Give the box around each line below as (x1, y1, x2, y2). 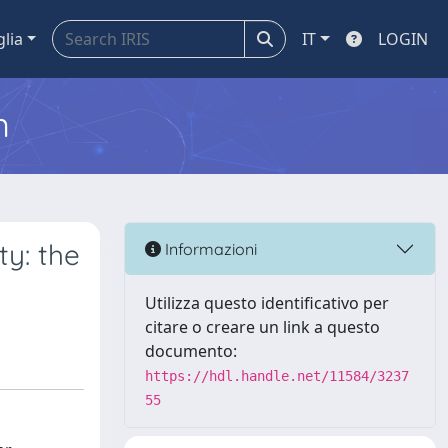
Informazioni (161, 238, 257, 259)
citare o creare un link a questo (145, 316, 380, 338)
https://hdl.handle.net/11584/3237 (145, 368, 409, 384)
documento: (145, 340, 237, 362)
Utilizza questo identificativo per (145, 292, 389, 314)
